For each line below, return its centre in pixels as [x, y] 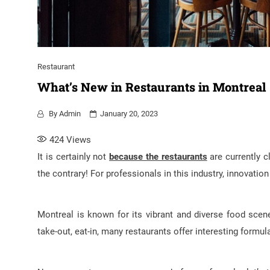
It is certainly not [74, 157]
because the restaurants [158, 157]
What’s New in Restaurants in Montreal [152, 87]
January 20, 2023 [129, 114]
